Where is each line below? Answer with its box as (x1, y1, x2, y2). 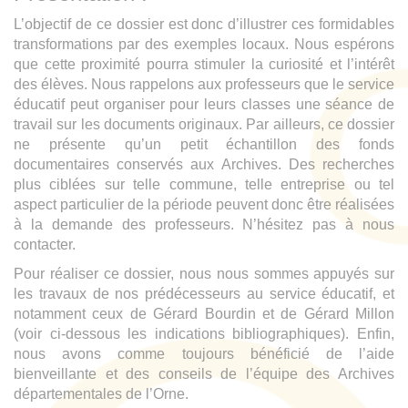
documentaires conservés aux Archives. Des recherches (14, 157, 394, 173)
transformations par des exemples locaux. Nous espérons (14, 36, 394, 53)
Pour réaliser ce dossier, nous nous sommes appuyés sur (14, 266, 394, 282)
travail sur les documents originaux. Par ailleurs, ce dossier (14, 117, 394, 133)
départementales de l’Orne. (14, 386, 189, 403)
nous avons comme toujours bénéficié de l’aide (14, 346, 394, 362)
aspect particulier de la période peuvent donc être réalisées (14, 197, 394, 213)
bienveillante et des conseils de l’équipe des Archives (14, 366, 394, 382)
